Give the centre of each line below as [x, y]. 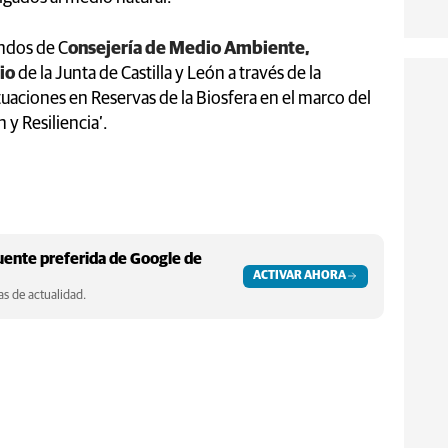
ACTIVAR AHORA [299, 275]
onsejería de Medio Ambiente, [189, 48]
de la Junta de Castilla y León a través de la [168, 73]
